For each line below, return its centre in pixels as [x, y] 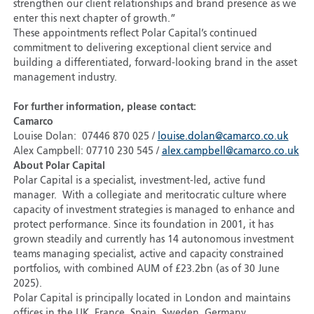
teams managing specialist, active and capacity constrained [148, 255]
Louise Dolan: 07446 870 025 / [85, 137]
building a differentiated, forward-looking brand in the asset [155, 63]
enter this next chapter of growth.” [94, 19]
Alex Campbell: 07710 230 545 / [87, 152]
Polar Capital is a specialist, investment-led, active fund [139, 181]
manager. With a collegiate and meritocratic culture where [150, 196]
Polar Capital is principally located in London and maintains [151, 299]
